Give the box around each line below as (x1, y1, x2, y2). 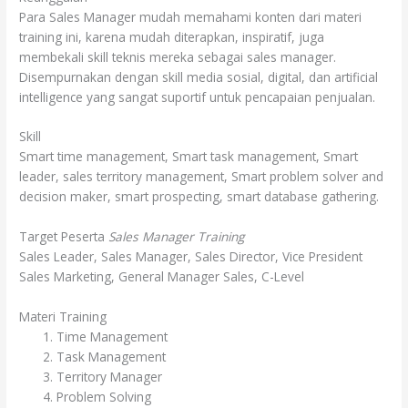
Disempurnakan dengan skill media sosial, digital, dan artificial (19, 67, 379, 86)
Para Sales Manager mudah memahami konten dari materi (19, 7, 362, 25)
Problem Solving (56, 388, 152, 406)
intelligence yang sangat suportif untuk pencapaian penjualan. (19, 87, 376, 106)
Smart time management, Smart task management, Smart (19, 148, 359, 166)
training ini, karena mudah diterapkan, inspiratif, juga (19, 27, 325, 46)
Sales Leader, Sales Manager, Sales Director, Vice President (19, 248, 363, 266)
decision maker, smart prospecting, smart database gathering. (19, 188, 380, 206)
